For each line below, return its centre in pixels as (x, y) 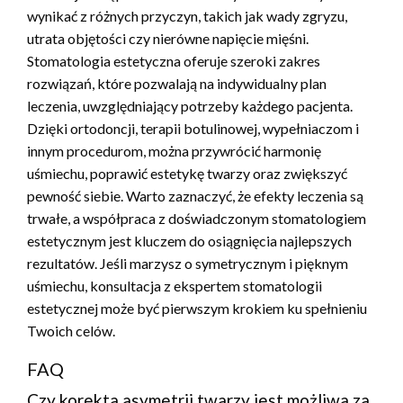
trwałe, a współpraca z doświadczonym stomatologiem (197, 219)
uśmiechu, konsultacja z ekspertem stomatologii (175, 286)
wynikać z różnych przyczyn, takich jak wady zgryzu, (187, 16)
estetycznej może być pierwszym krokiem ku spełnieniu (197, 309)
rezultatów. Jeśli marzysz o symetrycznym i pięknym (188, 264)
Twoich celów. (71, 331)
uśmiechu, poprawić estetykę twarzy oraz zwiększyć (187, 174)
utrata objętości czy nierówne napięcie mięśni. (168, 39)
